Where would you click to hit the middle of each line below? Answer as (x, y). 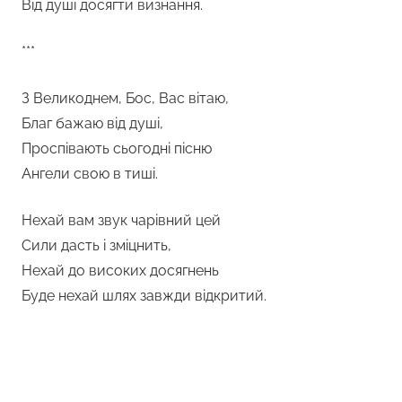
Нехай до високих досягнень (120, 270)
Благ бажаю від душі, (92, 123)
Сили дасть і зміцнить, (96, 245)
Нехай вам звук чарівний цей (121, 220)
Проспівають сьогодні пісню (117, 148)
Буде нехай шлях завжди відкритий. (144, 295)
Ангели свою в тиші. (90, 173)
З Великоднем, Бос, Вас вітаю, (125, 98)
